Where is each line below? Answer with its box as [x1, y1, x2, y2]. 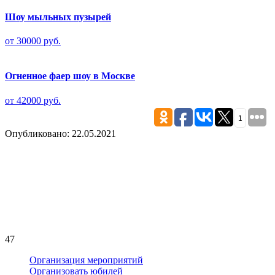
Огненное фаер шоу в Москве [5, 71, 135, 82]
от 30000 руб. [5, 36, 61, 47]
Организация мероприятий [29, 254, 143, 265]
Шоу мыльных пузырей [5, 11, 111, 22]
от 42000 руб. [5, 95, 61, 106]
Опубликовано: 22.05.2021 [5, 128, 116, 139]
